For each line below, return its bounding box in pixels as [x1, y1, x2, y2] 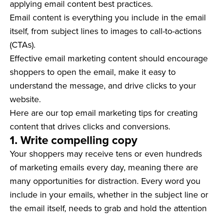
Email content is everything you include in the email [10, 11, 206, 24]
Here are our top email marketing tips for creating [10, 107, 198, 119]
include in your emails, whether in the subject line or [10, 188, 208, 201]
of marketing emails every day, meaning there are [10, 161, 198, 174]
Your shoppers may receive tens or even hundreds [10, 147, 202, 160]
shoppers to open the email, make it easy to [10, 66, 176, 78]
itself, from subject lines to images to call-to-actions [10, 25, 201, 37]
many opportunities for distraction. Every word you [10, 175, 200, 187]
